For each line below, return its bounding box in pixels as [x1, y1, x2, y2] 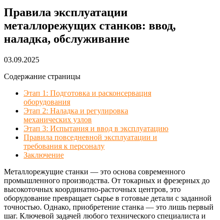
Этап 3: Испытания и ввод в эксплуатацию [24, 124, 168, 133]
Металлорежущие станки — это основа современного [4, 167, 185, 176]
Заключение [24, 150, 64, 159]
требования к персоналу [24, 141, 105, 150]
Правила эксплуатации [4, 5, 128, 19]
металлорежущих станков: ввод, [4, 19, 176, 32]
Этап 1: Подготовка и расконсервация [24, 88, 151, 97]
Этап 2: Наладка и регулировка [24, 106, 128, 115]
